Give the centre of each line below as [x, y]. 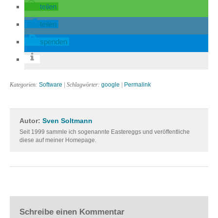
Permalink [137, 85]
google [110, 85]
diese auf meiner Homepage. [58, 140]
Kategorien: [24, 85]
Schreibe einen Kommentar [72, 212]
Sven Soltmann [67, 121]
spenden [54, 42]
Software [51, 85]
